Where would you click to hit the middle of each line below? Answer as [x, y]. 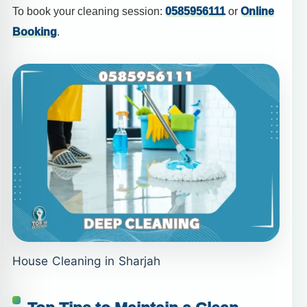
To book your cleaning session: [89, 11]
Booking [35, 32]
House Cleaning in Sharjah [86, 262]
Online [257, 11]
